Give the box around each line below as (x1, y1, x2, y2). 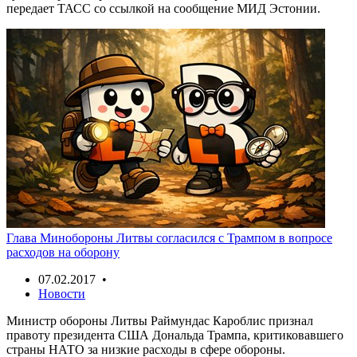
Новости (38, 286, 85, 300)
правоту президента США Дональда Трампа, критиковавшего (6, 328, 343, 342)
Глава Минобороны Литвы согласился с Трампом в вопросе (6, 230, 332, 245)
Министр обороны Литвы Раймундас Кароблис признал (6, 313, 313, 328)
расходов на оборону (6, 245, 120, 259)
